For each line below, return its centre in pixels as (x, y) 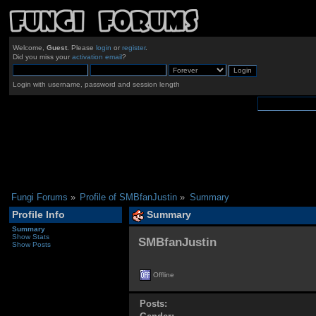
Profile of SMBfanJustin (129, 197)
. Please (81, 48)
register (133, 48)
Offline (163, 275)
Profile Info (38, 215)
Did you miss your (42, 57)
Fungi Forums (39, 197)
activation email (97, 57)
